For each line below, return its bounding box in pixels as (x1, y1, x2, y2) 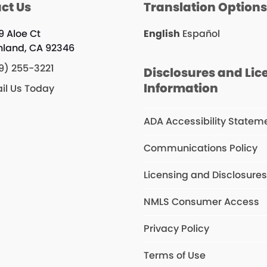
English (144, 27, 181, 41)
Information (144, 80, 219, 97)
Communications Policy (144, 141, 258, 156)
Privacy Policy (144, 222, 210, 236)
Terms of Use (144, 249, 206, 263)
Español (182, 27, 221, 41)
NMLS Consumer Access (144, 195, 260, 209)
